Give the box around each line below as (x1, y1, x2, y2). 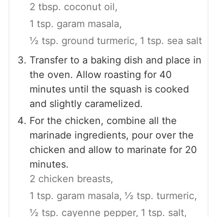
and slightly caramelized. (29, 97, 143, 109)
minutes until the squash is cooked (29, 83, 189, 95)
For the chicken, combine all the (29, 114, 177, 126)
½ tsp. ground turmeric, (29, 34, 138, 46)
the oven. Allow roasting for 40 (29, 68, 172, 80)
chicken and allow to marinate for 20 (29, 143, 197, 155)
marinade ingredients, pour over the (29, 129, 194, 141)
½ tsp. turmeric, (124, 189, 197, 201)
